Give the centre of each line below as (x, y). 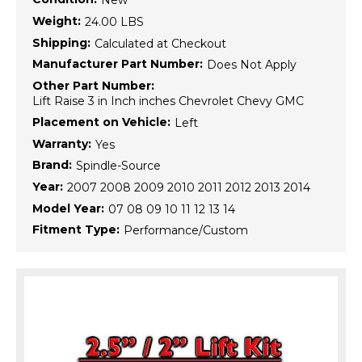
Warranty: (62, 143)
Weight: (57, 21)
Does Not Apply (252, 65)
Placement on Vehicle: (101, 122)
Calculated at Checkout (160, 43)
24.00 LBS (114, 22)
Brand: (52, 165)
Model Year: (68, 208)
